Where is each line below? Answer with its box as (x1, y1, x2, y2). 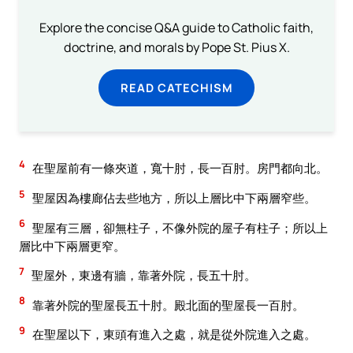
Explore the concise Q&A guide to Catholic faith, (39, 19, 314, 37)
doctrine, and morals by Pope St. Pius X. (63, 39, 290, 57)
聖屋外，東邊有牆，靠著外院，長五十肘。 (29, 267, 256, 284)
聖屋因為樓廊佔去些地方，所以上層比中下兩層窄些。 (30, 190, 316, 206)
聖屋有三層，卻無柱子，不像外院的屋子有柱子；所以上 (30, 219, 328, 236)
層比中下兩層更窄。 (19, 237, 125, 254)
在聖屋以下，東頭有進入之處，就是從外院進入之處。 (30, 326, 316, 343)
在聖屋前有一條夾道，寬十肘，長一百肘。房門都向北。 (30, 160, 328, 176)
